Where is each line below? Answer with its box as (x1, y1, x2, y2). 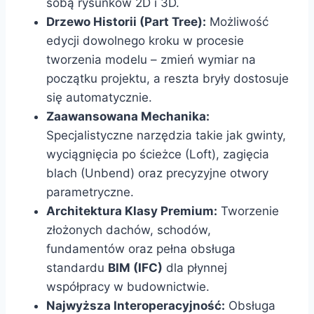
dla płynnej (163, 261, 227, 275)
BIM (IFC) (108, 261, 163, 275)
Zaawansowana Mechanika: (46, 109, 210, 124)
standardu (46, 261, 108, 275)
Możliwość (206, 15, 268, 29)
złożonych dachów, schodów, (46, 223, 211, 238)
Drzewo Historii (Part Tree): (46, 15, 206, 29)
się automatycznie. (46, 90, 152, 105)
